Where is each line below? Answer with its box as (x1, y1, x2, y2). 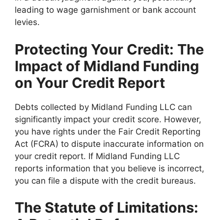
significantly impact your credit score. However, (15, 114, 201, 124)
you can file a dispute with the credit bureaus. (15, 175, 196, 186)
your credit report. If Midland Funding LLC (15, 151, 180, 161)
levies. (15, 17, 40, 27)
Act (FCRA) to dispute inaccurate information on (15, 138, 204, 149)
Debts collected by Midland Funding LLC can (15, 102, 192, 112)
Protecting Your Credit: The (15, 40, 204, 58)
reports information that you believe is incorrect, (15, 163, 204, 173)
